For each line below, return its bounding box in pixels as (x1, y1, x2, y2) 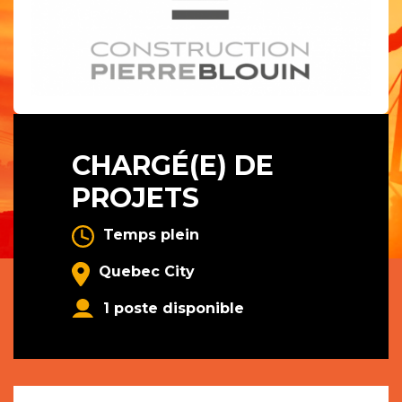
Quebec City (99, 263, 195, 281)
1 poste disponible (103, 300, 244, 318)
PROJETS (72, 181, 199, 215)
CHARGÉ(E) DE (72, 149, 274, 183)
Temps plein (103, 226, 199, 244)
